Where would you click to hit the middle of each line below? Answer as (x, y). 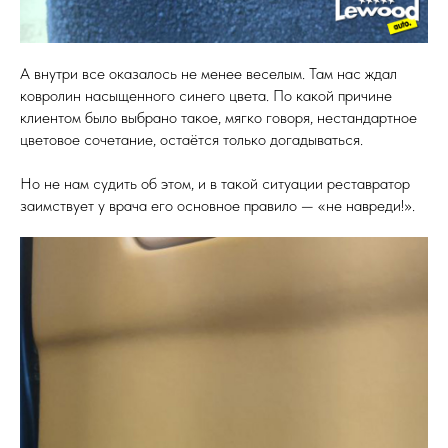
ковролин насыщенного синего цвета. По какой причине (206, 95)
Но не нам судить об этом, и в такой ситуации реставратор (215, 183)
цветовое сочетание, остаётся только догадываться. (191, 139)
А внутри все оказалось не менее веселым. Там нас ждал (208, 73)
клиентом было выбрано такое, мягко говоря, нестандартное (218, 117)
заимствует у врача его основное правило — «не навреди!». (217, 205)
